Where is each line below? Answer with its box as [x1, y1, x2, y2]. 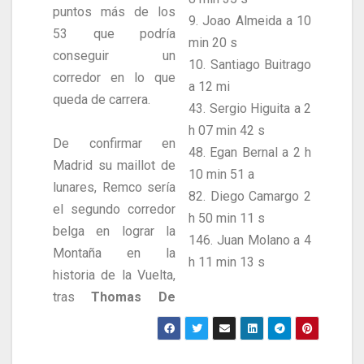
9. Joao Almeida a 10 [188, 13, 311, 29]
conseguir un [53, 48, 175, 64]
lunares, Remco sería [53, 180, 175, 196]
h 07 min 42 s [188, 123, 265, 139]
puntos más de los [53, 4, 175, 20]
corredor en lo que [53, 70, 175, 86]
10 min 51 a [188, 167, 254, 183]
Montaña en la [53, 245, 175, 262]
